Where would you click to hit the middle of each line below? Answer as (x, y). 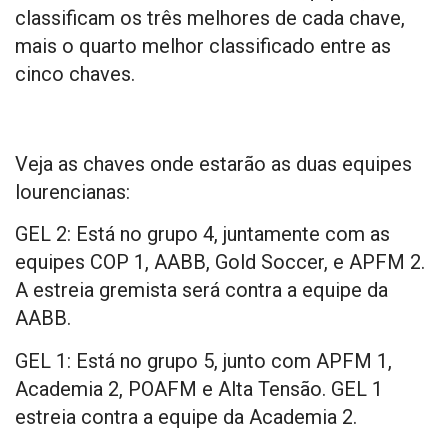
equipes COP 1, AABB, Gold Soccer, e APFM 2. (220, 262)
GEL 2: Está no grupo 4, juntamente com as (202, 234)
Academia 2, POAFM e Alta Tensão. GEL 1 (199, 388)
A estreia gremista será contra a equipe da (201, 290)
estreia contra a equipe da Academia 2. (186, 416)
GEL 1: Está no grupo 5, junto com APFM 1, (203, 360)
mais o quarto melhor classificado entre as (203, 45)
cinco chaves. (75, 73)
